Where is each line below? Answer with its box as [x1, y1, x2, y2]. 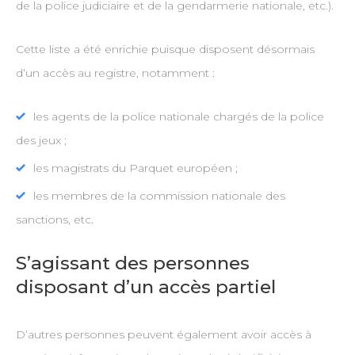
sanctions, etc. [15, 212, 94, 227]
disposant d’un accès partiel [15, 276, 276, 299]
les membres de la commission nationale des [32, 189, 285, 204]
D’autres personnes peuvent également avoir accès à [15, 327, 311, 342]
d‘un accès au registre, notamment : [15, 66, 215, 81]
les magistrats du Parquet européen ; [32, 161, 238, 176]
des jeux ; [15, 133, 67, 148]
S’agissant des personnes [15, 252, 250, 275]
